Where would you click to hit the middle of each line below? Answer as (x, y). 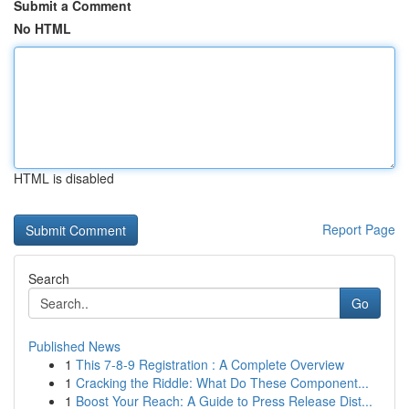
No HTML (42, 28)
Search (49, 278)
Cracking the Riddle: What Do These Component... (222, 383)
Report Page (359, 229)
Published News (74, 346)
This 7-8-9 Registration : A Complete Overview (210, 364)
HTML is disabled (64, 178)
